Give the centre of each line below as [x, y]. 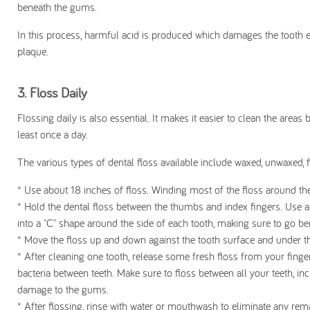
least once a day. [53, 135]
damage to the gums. [63, 290]
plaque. [33, 52]
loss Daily [62, 93]
